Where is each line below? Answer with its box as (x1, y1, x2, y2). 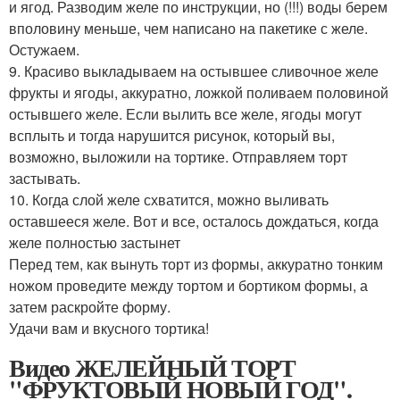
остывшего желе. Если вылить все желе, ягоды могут (9, 103, 362, 124)
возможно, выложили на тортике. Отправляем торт (9, 146, 347, 167)
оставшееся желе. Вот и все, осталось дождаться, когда (9, 210, 379, 231)
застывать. (9, 167, 80, 188)
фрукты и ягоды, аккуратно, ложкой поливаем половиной (9, 81, 388, 103)
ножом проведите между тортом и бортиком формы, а (9, 274, 368, 296)
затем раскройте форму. (9, 296, 171, 317)
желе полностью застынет (9, 231, 180, 253)
